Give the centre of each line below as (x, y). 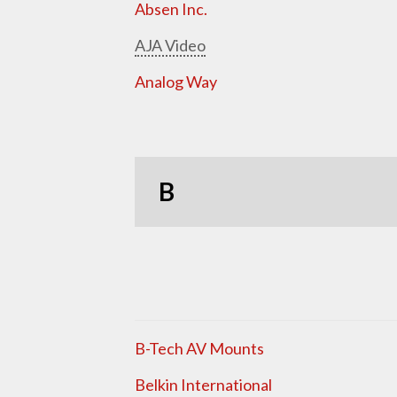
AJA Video (170, 45)
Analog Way (176, 81)
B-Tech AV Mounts (200, 348)
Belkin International (203, 384)
